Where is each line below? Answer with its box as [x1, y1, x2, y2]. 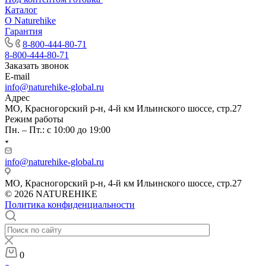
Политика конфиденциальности [5, 199, 135, 210]
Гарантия [5, 26, 42, 36]
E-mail [5, 71, 30, 81]
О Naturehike [5, 15, 56, 26]
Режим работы [5, 113, 64, 124]
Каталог [5, 4, 37, 15]
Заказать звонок [5, 60, 69, 71]
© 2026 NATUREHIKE [5, 188, 97, 199]
